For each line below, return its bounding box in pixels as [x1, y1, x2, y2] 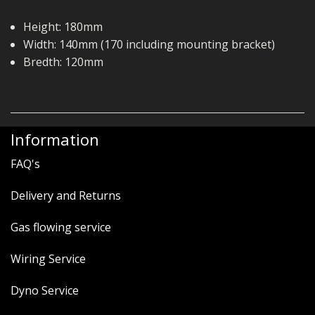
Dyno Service [11, 283, 79, 299]
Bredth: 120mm [22, 54, 103, 70]
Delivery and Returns [11, 188, 121, 204]
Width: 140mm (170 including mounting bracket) [22, 37, 275, 53]
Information [11, 129, 99, 150]
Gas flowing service [11, 219, 111, 236]
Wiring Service [11, 251, 86, 267]
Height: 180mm [22, 19, 103, 35]
